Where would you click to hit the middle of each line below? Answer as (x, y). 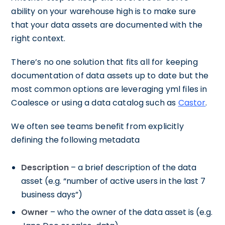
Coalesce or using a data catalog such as (95, 102)
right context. (38, 38)
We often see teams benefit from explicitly (97, 126)
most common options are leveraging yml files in (109, 89)
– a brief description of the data (133, 167)
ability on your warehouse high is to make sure (104, 11)
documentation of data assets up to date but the (110, 75)
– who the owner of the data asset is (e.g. (131, 212)
